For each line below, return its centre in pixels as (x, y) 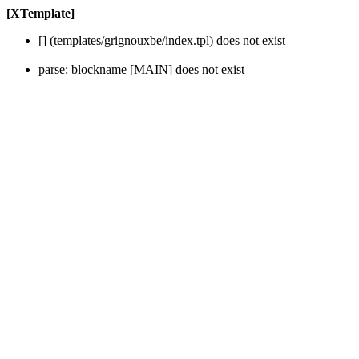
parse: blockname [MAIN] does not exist (141, 69)
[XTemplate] (40, 13)
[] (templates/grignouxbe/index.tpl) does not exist (162, 40)
